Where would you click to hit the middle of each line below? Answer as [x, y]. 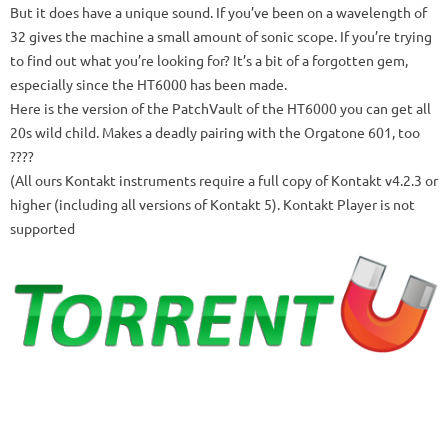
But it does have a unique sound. [111, 12]
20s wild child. [54, 132]
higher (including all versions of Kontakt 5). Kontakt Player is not [212, 204]
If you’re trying [386, 36]
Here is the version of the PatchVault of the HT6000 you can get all [220, 108]
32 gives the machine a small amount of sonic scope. [173, 36]
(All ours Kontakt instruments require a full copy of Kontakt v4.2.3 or [224, 180]
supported [42, 228]
